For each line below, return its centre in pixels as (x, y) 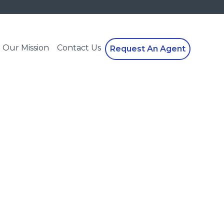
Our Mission (25, 48)
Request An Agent (147, 49)
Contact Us (79, 48)
